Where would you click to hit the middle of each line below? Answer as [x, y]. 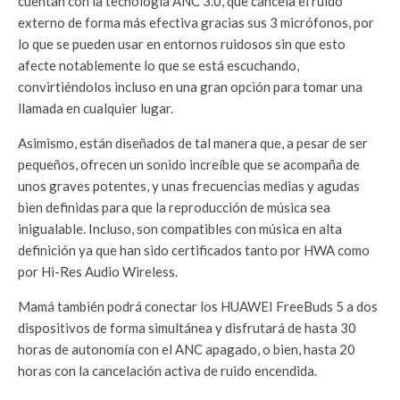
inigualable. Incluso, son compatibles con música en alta [180, 229]
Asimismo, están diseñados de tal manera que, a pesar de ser [193, 143]
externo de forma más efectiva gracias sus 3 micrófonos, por [196, 23]
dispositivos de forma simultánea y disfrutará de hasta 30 [187, 328]
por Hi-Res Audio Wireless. [98, 272]
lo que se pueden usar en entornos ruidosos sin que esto [182, 44]
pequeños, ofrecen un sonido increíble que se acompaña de [189, 165]
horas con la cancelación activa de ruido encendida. [167, 371]
